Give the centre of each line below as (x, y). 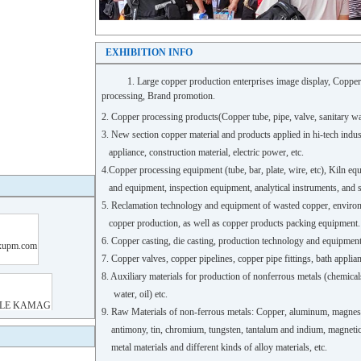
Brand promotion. (181, 96)
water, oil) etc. (135, 294)
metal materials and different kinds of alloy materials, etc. (214, 347)
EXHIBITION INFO (149, 52)
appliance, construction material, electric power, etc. (203, 152)
